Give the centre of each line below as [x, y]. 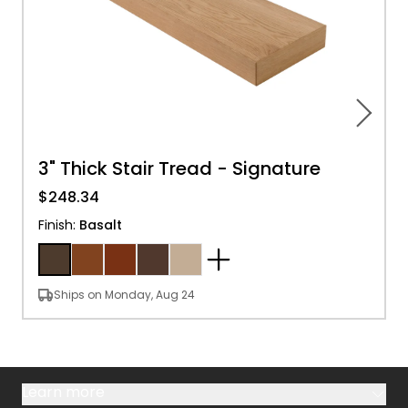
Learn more [63, 392]
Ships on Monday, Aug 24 [124, 295]
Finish [56, 225]
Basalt [101, 225]
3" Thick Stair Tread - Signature [179, 168]
